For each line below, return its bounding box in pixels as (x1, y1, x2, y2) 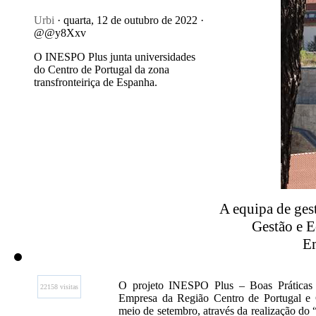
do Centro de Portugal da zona (34, 63, 169, 75)
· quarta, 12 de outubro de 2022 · (54, 14, 204, 26)
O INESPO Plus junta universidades (34, 51, 195, 63)
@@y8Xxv (34, 27, 86, 39)
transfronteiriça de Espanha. (34, 76, 157, 88)
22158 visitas (40, 283, 78, 291)
